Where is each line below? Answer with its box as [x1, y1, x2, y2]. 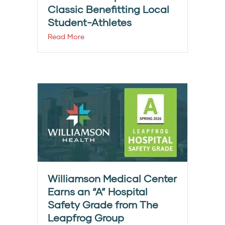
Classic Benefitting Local [48, 3, 169, 16]
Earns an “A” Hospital [48, 185, 148, 198]
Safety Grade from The [48, 198, 158, 211]
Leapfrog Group [48, 211, 124, 224]
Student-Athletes [48, 16, 132, 29]
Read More [48, 32, 84, 41]
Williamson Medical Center [48, 172, 177, 185]
